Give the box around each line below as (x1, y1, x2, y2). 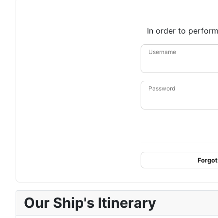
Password (148, 84, 175, 92)
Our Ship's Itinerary (24, 194, 156, 211)
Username (148, 48, 176, 55)
